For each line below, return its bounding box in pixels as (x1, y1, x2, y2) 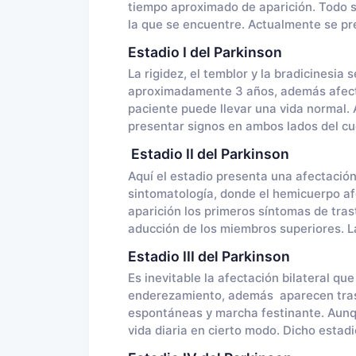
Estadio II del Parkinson (127, 145, 289, 162)
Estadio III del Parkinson (127, 247, 290, 265)
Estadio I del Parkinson (127, 43, 282, 60)
